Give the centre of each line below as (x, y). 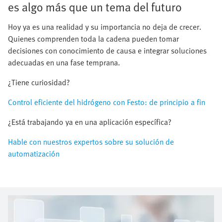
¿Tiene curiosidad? (39, 82)
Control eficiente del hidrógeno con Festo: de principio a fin (107, 102)
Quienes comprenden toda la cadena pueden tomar (93, 38)
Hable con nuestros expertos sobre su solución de (91, 141)
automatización (34, 153)
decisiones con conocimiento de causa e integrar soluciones (107, 50)
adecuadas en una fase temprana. (64, 62)
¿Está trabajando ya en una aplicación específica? (90, 122)
